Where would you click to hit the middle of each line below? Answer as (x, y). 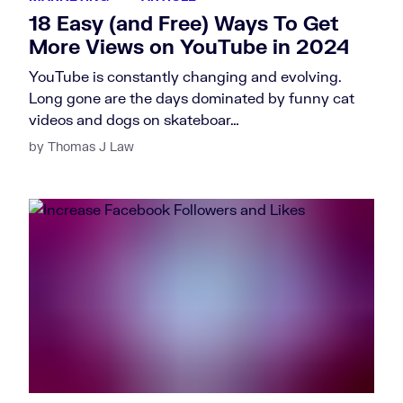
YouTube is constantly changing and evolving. (185, 76)
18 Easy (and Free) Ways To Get (184, 22)
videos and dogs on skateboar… (134, 119)
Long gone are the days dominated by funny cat (192, 97)
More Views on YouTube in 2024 (189, 46)
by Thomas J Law (81, 146)
